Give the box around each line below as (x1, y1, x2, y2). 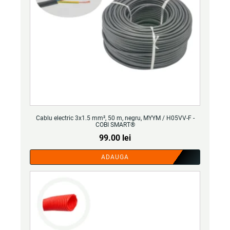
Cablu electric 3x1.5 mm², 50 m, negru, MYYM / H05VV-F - (35, 114, 195, 122)
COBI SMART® (95, 121, 135, 128)
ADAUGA (101, 154, 129, 161)
